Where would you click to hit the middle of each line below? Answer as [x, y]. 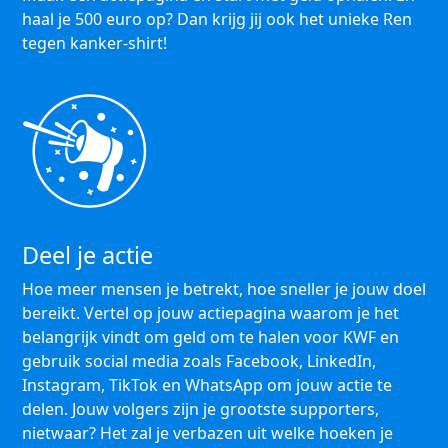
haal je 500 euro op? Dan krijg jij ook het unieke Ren [217, 19]
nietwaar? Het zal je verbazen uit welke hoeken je [207, 433]
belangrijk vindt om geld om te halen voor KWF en [210, 337]
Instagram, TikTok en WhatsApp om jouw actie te [207, 385]
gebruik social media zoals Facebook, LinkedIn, [199, 361]
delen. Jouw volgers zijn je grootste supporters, [200, 409]
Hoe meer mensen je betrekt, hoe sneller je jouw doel [224, 289]
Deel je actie [87, 255]
